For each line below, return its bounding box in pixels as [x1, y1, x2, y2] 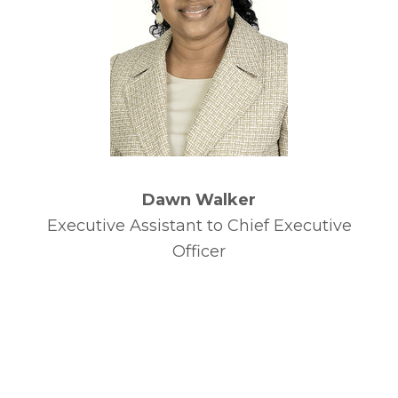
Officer [172, 242, 226, 261]
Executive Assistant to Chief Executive [46, 216, 352, 235]
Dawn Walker [142, 190, 256, 210]
